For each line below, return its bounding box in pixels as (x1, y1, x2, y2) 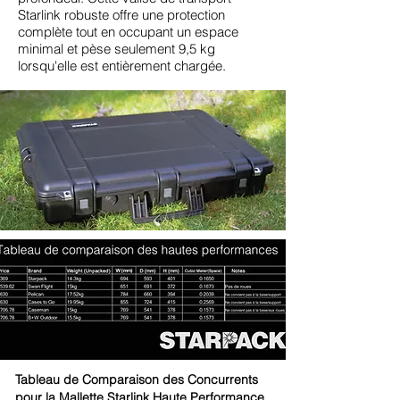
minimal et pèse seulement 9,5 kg (18, 39, 215, 57)
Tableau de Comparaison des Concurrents (15, 371, 258, 387)
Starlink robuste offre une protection (18, 5, 225, 23)
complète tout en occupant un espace (18, 22, 238, 40)
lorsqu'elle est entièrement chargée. (18, 56, 226, 74)
